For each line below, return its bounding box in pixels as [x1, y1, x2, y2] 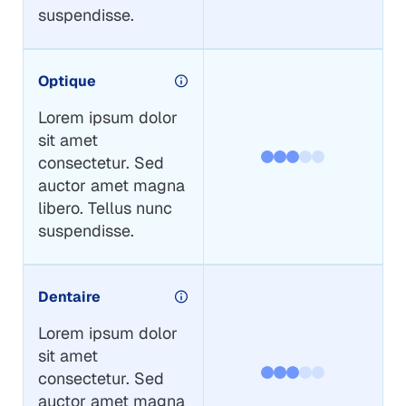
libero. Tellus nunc [37, 197, 172, 218]
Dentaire [37, 286, 101, 306]
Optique [37, 71, 96, 91]
